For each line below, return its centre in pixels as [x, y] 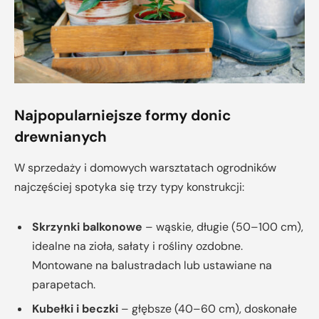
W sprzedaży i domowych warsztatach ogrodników [145, 168]
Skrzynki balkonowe [87, 227]
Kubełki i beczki [75, 309]
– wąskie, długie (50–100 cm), [223, 227]
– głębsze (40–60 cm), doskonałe [208, 309]
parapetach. [64, 285]
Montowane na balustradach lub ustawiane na [152, 266]
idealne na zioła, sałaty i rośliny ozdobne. [137, 246]
